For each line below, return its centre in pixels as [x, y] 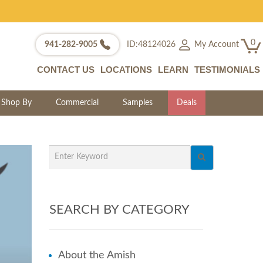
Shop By [17, 103]
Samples [138, 103]
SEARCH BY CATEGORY [119, 210]
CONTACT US [65, 70]
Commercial [77, 103]
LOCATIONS [126, 70]
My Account [215, 44]
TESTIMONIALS [227, 70]
